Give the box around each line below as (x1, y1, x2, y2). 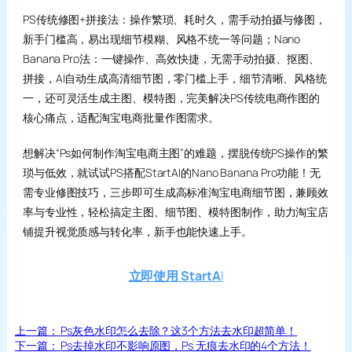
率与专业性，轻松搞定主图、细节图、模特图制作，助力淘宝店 (22, 204, 329, 219)
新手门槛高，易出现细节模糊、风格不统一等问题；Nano (22, 31, 301, 46)
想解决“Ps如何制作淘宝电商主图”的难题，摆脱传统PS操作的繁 (22, 145, 328, 160)
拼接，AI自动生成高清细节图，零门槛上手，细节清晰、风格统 (22, 71, 328, 86)
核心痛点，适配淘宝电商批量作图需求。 (22, 110, 220, 125)
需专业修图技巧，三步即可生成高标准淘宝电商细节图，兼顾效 (22, 185, 329, 200)
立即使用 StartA (128, 267, 221, 284)
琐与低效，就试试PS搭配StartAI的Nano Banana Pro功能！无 (22, 165, 321, 180)
